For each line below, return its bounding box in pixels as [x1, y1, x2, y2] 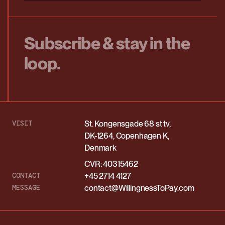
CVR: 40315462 [84, 159, 138, 169]
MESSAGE [12, 183, 40, 192]
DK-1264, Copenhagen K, [84, 131, 169, 141]
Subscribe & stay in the [24, 33, 190, 53]
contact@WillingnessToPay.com [84, 183, 194, 193]
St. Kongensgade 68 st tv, [84, 119, 171, 129]
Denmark [84, 143, 117, 153]
